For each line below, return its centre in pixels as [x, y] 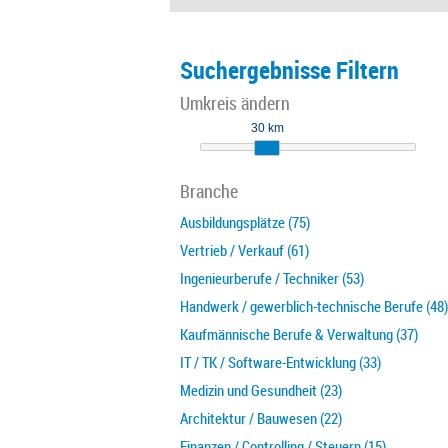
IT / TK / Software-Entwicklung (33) [280, 362]
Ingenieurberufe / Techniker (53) [272, 278]
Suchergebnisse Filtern [289, 70]
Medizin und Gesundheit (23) [261, 390]
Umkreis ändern [235, 103]
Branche [209, 191]
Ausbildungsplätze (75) [245, 222]
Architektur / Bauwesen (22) [261, 418]
